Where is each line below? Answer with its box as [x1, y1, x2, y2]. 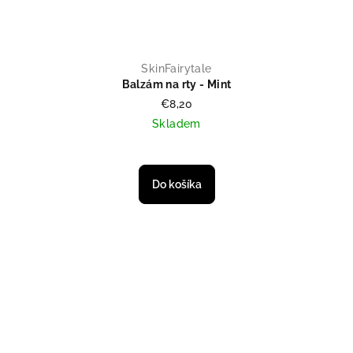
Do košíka [151, 178, 202, 191]
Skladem [152, 117, 201, 131]
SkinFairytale [141, 62, 212, 76]
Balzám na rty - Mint [121, 78, 232, 91]
